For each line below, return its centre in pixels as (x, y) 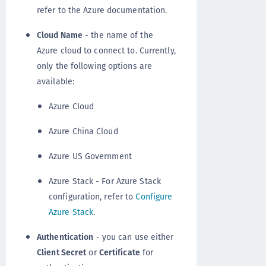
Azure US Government (90, 156)
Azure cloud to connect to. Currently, (106, 50)
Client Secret (62, 252)
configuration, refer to (92, 197)
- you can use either (134, 237)
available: (56, 81)
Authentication (65, 237)
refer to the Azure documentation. (102, 10)
